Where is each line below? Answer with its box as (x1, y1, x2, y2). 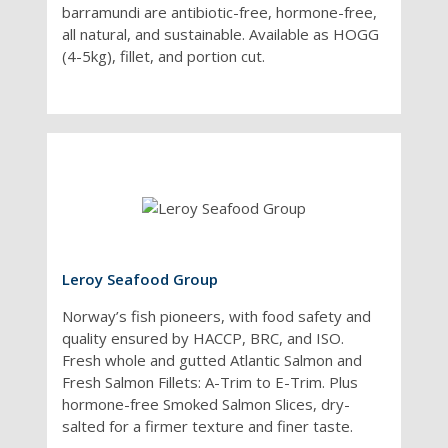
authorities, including (37, 24, 178, 45)
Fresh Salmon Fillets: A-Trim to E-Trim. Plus (62, 371, 359, 392)
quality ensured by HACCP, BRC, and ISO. (62, 327, 345, 348)
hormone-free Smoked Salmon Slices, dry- (62, 393, 351, 414)
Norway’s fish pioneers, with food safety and (62, 305, 372, 326)
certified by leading (37, 2, 170, 23)
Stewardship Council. (37, 68, 178, 89)
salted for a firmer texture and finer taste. (62, 415, 354, 436)
